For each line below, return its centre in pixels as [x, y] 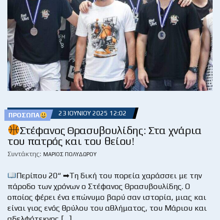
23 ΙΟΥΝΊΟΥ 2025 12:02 [92, 113]
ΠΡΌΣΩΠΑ [24, 115]
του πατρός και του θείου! [71, 141]
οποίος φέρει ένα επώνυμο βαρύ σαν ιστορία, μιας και [107, 197]
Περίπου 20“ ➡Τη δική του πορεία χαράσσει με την [109, 176]
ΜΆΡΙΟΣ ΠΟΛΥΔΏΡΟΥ [70, 154]
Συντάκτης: [24, 154]
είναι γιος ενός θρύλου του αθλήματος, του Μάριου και [107, 208]
